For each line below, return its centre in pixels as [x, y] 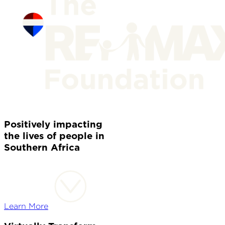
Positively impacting [53, 125]
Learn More [26, 206]
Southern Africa [42, 148]
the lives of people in [54, 137]
